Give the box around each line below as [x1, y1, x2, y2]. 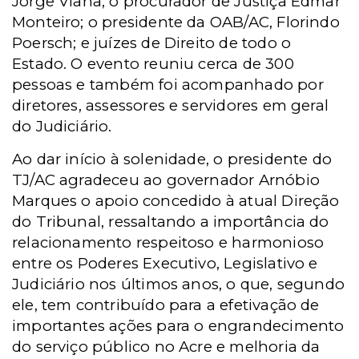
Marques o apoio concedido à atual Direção [12, 192, 340, 210]
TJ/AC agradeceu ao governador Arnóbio [12, 171, 320, 189]
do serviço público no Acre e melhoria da [12, 337, 321, 356]
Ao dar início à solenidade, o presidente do [12, 150, 333, 168]
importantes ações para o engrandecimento [12, 317, 345, 335]
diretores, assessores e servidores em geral [12, 96, 329, 115]
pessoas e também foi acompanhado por [12, 75, 324, 94]
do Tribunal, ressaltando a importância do [12, 212, 329, 231]
